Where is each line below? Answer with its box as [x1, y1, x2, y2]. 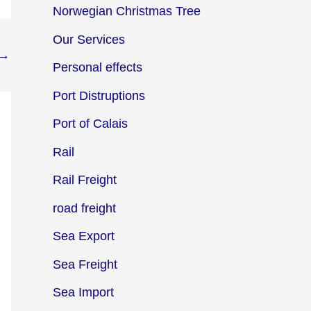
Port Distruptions [53, 88, 145, 103]
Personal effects [53, 60, 142, 75]
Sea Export [53, 229, 115, 244]
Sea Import [53, 285, 114, 300]
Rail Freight [53, 173, 117, 187]
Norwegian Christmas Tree [53, 4, 201, 19]
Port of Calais [53, 117, 128, 131]
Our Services [53, 32, 125, 47]
